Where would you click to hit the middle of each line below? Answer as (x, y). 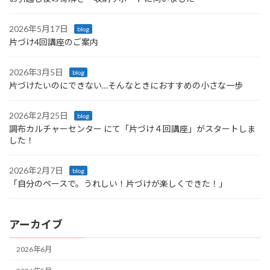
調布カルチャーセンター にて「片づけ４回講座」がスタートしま (132, 129)
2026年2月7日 (36, 171)
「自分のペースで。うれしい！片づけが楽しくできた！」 (118, 184)
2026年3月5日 (36, 72)
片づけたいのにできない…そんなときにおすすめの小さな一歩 (126, 86)
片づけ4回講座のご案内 (54, 42)
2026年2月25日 (39, 116)
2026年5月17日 (39, 29)
